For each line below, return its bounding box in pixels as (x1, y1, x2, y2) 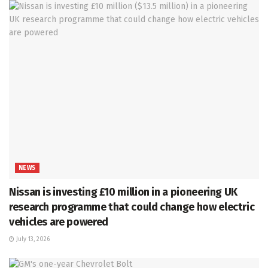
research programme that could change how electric (9, 200, 255, 214)
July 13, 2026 (14, 236, 50, 243)
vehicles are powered (9, 215, 108, 229)
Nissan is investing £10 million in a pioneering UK (9, 185, 238, 199)
